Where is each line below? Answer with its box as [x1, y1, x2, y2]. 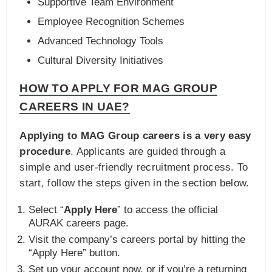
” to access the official [117, 203, 219, 216]
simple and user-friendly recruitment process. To [19, 161, 248, 173]
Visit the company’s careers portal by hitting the [29, 233, 246, 245]
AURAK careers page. [29, 217, 129, 229]
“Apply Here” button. [29, 246, 121, 259]
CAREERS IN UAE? [19, 100, 130, 113]
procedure [19, 145, 70, 157]
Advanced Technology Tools [38, 35, 164, 47]
